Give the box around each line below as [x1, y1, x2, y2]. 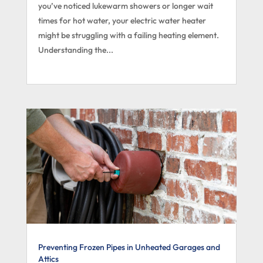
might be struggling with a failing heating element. [38, 29, 219, 41]
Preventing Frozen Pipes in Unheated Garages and [38, 241, 220, 252]
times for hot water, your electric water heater [38, 15, 206, 26]
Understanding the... [38, 44, 113, 55]
